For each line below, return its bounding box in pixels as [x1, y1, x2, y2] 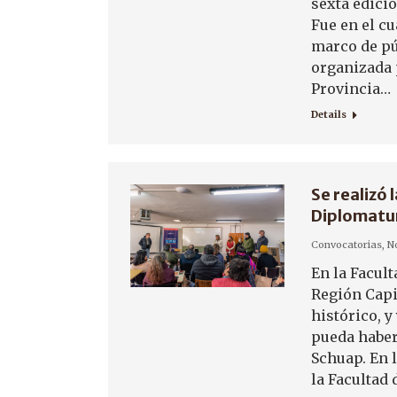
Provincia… [311, 80, 391, 97]
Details [311, 108, 346, 121]
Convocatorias [311, 238, 382, 251]
